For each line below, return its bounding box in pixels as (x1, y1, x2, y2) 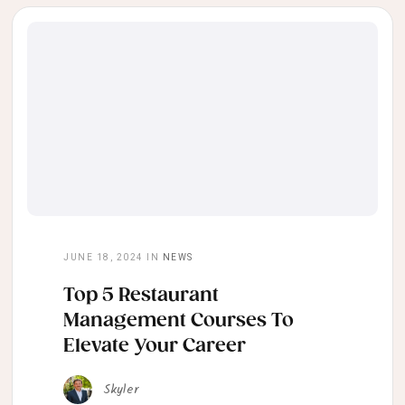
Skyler (103, 380, 138, 400)
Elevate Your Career (63, 335, 246, 358)
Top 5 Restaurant (63, 285, 219, 307)
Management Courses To (63, 310, 294, 333)
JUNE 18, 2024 (63, 252, 144, 263)
